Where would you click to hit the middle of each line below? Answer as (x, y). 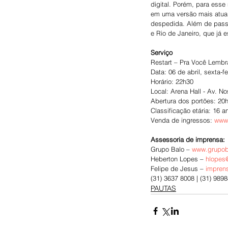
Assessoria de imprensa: (188, 139)
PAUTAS (163, 188)
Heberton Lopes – (178, 159)
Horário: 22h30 (172, 81)
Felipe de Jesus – (178, 168)
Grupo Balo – (171, 149)
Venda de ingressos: (182, 120)
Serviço (162, 52)
